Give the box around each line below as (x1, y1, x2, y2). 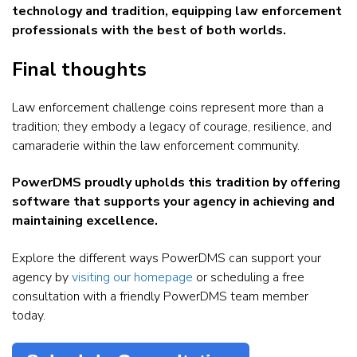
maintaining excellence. (12, 212, 158, 230)
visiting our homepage (72, 268, 193, 286)
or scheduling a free (193, 268, 304, 286)
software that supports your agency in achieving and (12, 193, 335, 211)
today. (12, 306, 49, 324)
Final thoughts (12, 56, 147, 82)
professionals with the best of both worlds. (12, 22, 289, 40)
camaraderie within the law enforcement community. (12, 137, 300, 155)
